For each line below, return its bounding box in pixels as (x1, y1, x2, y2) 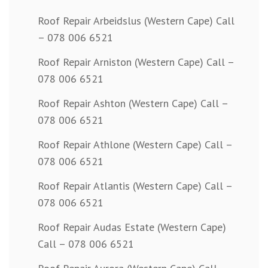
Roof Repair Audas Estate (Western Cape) (38, 220, 226, 234)
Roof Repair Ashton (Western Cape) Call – (38, 96, 228, 111)
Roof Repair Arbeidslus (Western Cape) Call (38, 14, 234, 28)
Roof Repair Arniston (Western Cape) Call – (38, 55, 234, 69)
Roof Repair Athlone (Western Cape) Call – (38, 138, 232, 152)
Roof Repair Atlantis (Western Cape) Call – (38, 179, 232, 193)
